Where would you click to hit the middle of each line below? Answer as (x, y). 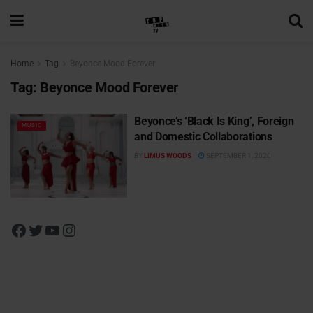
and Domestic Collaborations (203, 137)
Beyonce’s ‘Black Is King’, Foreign (214, 121)
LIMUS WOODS (168, 155)
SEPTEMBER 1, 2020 (238, 155)
